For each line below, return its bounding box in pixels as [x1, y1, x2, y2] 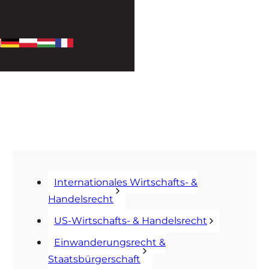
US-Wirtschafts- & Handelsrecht [54, 215, 207, 226]
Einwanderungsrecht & [54, 237, 166, 248]
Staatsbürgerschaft [48, 253, 141, 265]
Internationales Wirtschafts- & [54, 177, 198, 188]
